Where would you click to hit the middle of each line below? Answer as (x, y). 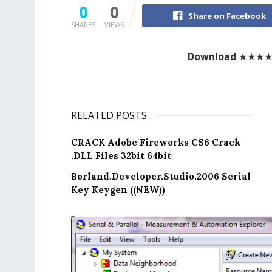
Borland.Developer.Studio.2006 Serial (161, 177)
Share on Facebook (227, 16)
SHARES (83, 25)
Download (212, 57)
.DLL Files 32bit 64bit (121, 156)
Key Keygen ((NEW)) (118, 190)
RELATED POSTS (109, 116)
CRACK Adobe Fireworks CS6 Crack (156, 143)
